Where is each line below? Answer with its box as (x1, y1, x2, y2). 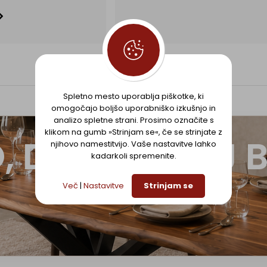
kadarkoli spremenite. (91, 150, 176, 162)
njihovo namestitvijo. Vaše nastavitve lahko (51, 138, 216, 150)
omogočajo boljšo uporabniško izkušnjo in (51, 102, 216, 114)
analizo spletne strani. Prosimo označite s (53, 114, 214, 126)
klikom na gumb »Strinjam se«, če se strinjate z (45, 126, 222, 138)
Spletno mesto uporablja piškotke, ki (63, 90, 204, 102)
